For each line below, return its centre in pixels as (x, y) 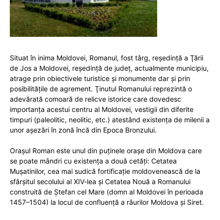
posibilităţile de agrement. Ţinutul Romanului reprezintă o (101, 89)
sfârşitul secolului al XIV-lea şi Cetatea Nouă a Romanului (100, 181)
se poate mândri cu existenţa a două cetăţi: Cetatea (93, 161)
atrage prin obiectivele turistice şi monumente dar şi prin (100, 78)
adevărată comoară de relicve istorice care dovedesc (96, 99)
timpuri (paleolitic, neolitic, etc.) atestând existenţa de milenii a (110, 120)
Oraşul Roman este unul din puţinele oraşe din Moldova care (106, 151)
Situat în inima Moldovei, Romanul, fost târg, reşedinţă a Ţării (107, 58)
